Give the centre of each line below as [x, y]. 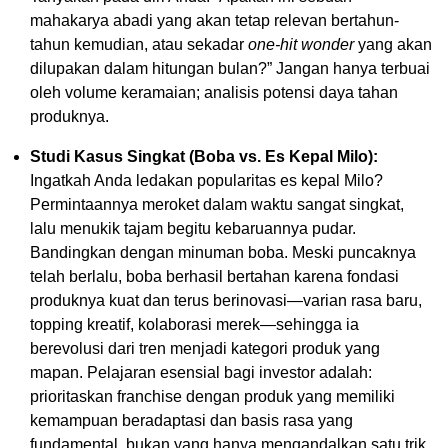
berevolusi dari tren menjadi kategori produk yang [205, 349]
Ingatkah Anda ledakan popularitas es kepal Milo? [206, 181]
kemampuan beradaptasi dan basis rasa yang [191, 421]
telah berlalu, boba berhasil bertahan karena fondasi [214, 277]
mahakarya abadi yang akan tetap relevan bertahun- [214, 21]
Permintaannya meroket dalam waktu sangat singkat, [217, 205]
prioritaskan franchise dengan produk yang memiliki [212, 397]
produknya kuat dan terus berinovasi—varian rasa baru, [226, 301]
